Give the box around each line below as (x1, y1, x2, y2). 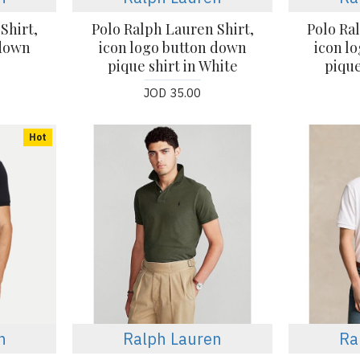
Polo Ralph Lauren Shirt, (91, 18, 254, 39)
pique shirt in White (107, 55, 238, 76)
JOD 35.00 (144, 84, 202, 100)
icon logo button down (98, 37, 247, 57)
